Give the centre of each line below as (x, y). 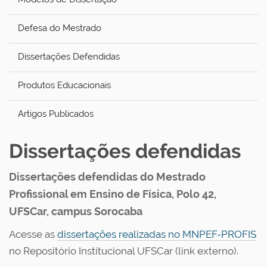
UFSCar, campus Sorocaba (76, 211)
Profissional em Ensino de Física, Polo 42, (113, 194)
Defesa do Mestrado (60, 28)
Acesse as (33, 234)
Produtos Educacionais (64, 85)
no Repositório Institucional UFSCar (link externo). (124, 251)
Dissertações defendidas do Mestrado (107, 177)
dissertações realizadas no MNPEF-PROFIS (157, 234)
